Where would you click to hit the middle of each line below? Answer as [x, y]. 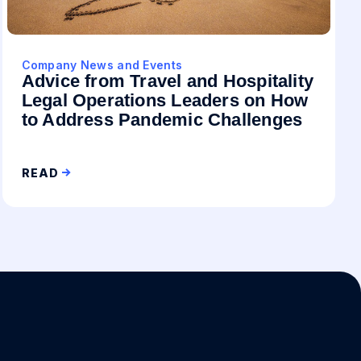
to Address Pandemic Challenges [162, 120]
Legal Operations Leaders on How [165, 101]
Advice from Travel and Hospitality [168, 81]
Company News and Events [102, 65]
